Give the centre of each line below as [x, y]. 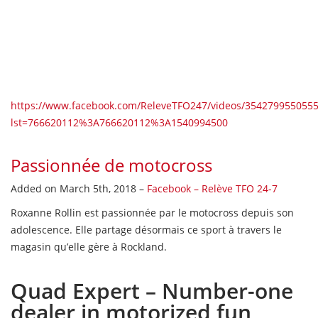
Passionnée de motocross [111, 165]
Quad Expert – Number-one [152, 290]
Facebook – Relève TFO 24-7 [212, 188]
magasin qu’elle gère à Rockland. [89, 246]
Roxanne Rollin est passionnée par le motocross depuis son [152, 212]
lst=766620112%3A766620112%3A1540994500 [119, 122]
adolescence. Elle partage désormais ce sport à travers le [146, 229]
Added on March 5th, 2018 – [79, 188]
